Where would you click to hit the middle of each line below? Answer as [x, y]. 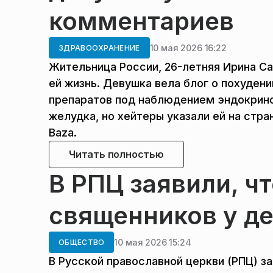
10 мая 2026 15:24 [153, 242]
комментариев [141, 21]
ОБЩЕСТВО [82, 242]
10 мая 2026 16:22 [188, 48]
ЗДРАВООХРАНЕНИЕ [99, 48]
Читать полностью [116, 154]
